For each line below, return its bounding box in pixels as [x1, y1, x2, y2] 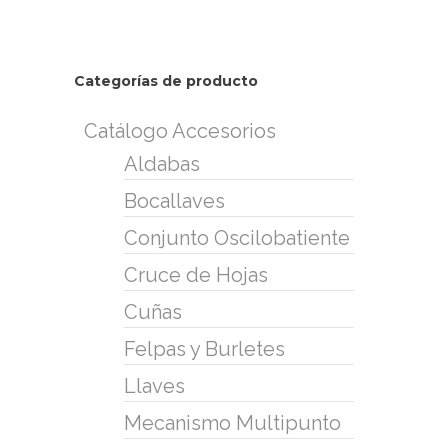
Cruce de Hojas [124, 262, 268, 287]
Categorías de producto [74, 71, 258, 90]
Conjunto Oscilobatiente [124, 225, 350, 250]
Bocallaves [124, 188, 225, 213]
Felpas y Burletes [124, 336, 285, 361]
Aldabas [124, 151, 200, 176]
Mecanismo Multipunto [124, 410, 341, 435]
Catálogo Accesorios [84, 118, 276, 143]
